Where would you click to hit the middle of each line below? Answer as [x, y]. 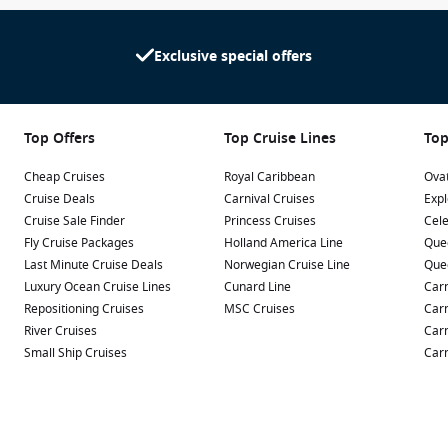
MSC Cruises [259, 309]
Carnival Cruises [269, 199]
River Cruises [60, 331]
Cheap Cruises [64, 177]
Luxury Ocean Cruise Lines [97, 287]
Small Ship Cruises [75, 353]
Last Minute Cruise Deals [93, 265]
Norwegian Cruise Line [287, 265]
